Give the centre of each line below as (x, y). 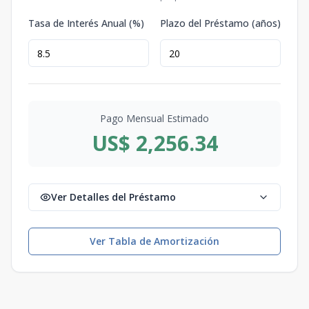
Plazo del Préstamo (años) (220, 23)
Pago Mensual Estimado (154, 118)
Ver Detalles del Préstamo (113, 197)
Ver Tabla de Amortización (154, 241)
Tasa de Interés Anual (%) (86, 23)
